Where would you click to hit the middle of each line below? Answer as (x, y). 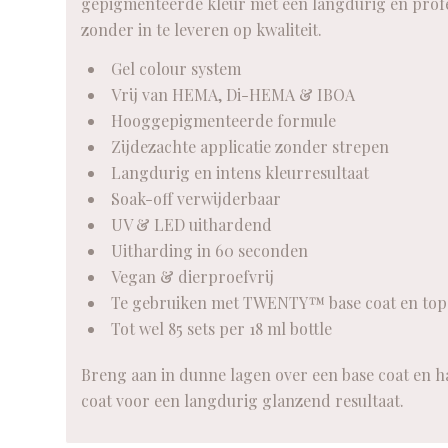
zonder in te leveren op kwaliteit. (201, 29)
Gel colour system (175, 69)
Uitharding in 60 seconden (209, 251)
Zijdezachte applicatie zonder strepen (249, 147)
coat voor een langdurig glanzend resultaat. (242, 401)
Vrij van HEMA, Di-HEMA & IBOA (232, 95)
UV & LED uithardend (191, 225)
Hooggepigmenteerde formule (223, 121)
